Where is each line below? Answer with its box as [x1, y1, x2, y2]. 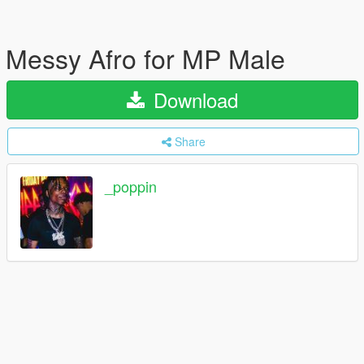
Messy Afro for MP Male [6, 39, 285, 76]
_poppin [105, 175, 157, 197]
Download [148, 85, 238, 114]
